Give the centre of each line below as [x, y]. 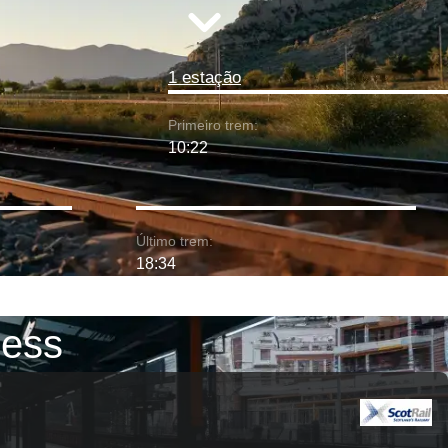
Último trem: [174, 241]
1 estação [204, 77]
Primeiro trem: [213, 125]
